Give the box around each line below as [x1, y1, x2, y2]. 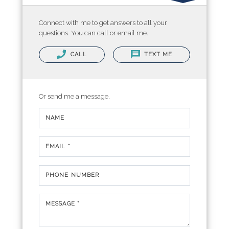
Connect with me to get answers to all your [39, 19, 167, 27]
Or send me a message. [39, 93, 110, 100]
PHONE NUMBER [45, 172, 100, 178]
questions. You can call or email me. [39, 29, 148, 37]
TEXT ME [142, 51, 173, 58]
